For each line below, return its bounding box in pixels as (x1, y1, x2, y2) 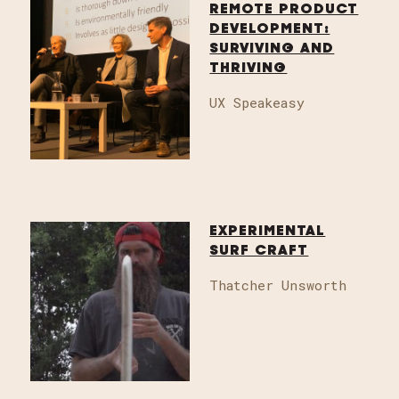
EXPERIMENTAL (209, 224, 326, 240)
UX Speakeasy (209, 94, 305, 112)
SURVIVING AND (209, 42, 335, 57)
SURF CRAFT (209, 244, 309, 259)
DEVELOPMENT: (209, 22, 330, 37)
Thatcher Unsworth (209, 276, 347, 295)
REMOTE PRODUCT (209, 3, 359, 18)
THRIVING (209, 61, 288, 77)
